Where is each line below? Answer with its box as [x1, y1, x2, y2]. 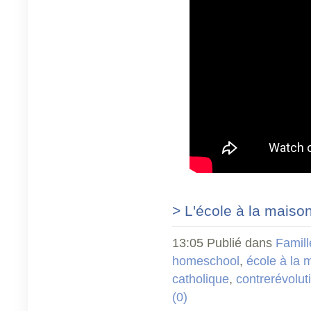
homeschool [172, 253, 239, 268]
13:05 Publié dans [172, 235, 276, 250]
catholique [172, 271, 229, 286]
